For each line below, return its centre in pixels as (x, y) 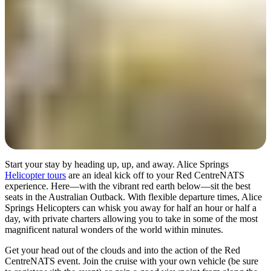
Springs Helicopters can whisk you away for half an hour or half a (131, 207)
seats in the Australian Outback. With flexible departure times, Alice (133, 197)
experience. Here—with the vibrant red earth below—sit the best (128, 186)
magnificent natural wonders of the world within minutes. (114, 229)
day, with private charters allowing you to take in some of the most (131, 218)
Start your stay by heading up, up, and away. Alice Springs (117, 164)
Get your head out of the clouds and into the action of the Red (122, 250)
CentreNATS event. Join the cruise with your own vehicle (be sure (132, 261)
